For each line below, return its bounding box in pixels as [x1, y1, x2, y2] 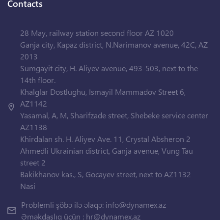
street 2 [20, 157, 46, 168]
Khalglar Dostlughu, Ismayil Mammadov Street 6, [20, 86, 186, 97]
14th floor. [20, 75, 56, 85]
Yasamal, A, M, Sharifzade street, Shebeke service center [20, 110, 209, 121]
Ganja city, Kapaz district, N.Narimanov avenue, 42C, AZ [20, 39, 208, 50]
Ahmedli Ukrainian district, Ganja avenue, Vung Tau [20, 145, 193, 156]
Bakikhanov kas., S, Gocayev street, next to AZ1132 [20, 169, 192, 180]
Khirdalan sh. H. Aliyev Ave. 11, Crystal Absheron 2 [20, 134, 191, 144]
